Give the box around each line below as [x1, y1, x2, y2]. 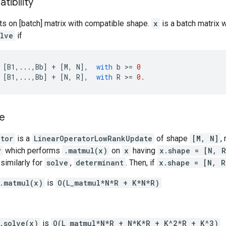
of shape [154, 133, 190, 143]
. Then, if [126, 157, 157, 167]
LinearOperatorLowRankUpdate [34, 133, 152, 143]
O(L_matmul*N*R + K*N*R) [58, 178, 159, 188]
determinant [76, 157, 124, 167]
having [131, 145, 157, 155]
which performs [3, 145, 62, 155]
